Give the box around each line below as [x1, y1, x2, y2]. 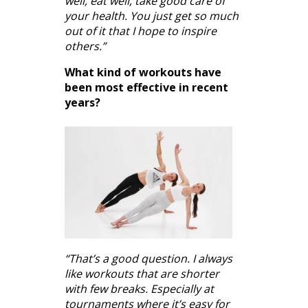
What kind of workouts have [65, 64, 221, 80]
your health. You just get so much [65, 8, 239, 23]
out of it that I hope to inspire [65, 23, 217, 38]
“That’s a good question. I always [65, 250, 232, 266]
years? [65, 94, 100, 110]
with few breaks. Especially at [65, 280, 214, 296]
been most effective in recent [65, 79, 228, 95]
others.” [65, 38, 106, 54]
